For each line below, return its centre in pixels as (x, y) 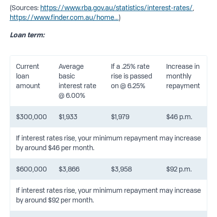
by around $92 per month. (55, 200)
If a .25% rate (130, 66)
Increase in (183, 66)
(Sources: (25, 8)
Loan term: (27, 35)
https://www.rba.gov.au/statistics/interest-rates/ (116, 8)
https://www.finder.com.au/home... (64, 17)
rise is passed (131, 76)
